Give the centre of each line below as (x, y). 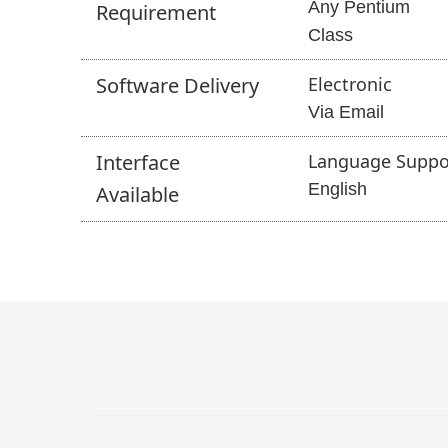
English (337, 189)
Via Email (345, 112)
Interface (137, 162)
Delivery (221, 85)
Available (137, 194)
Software (139, 85)
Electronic (349, 84)
